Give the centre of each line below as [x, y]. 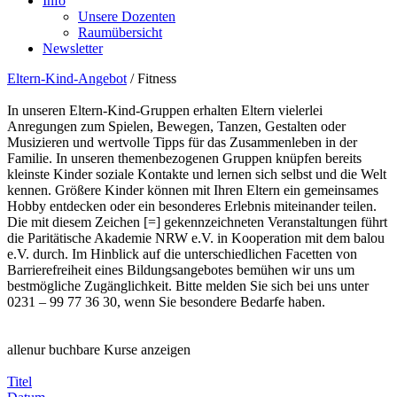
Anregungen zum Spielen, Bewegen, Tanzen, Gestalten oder [176, 126]
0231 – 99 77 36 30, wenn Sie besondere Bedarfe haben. [166, 302]
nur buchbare [63, 350]
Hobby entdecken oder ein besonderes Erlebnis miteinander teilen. [192, 206]
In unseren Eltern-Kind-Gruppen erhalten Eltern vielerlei [165, 110]
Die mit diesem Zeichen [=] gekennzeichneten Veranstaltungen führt [197, 222]
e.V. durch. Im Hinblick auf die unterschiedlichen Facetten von [182, 254]
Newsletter [73, 48]
